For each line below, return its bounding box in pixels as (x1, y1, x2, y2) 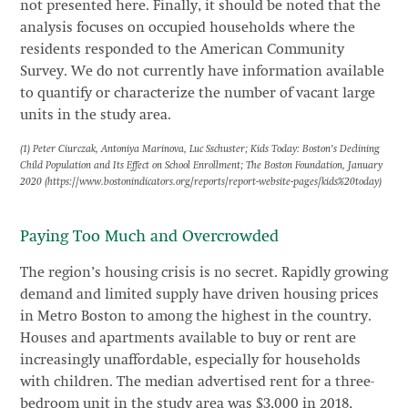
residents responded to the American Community (19, 43, 344, 57)
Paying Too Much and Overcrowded (19, 228, 279, 245)
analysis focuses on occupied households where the (19, 21, 355, 36)
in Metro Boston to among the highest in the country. (19, 309, 372, 324)
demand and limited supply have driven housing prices (19, 287, 379, 302)
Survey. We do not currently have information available (19, 65, 384, 79)
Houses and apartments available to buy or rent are (19, 331, 356, 346)
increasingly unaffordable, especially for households (19, 352, 361, 368)
